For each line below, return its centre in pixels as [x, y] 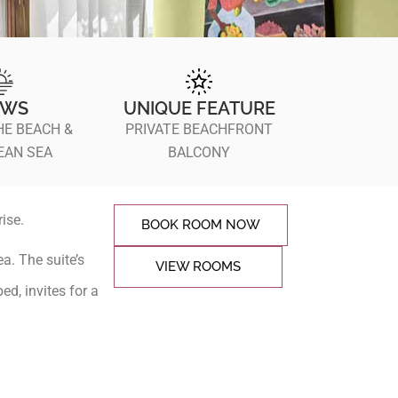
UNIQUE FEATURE [199, 109]
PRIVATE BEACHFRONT [199, 130]
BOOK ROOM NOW [201, 225]
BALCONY [199, 153]
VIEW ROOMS [198, 267]
